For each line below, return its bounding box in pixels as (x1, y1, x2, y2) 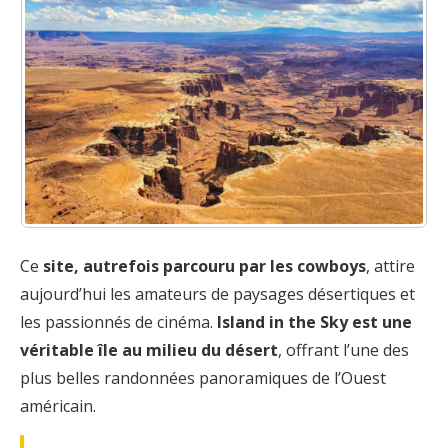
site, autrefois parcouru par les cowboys (43, 254, 366, 277)
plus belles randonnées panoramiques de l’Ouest (20, 366, 386, 389)
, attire (366, 254, 415, 277)
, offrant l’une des (278, 338, 409, 361)
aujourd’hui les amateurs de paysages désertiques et (20, 282, 415, 305)
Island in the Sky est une (217, 310, 412, 333)
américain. (20, 394, 96, 417)
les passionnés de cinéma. (20, 310, 217, 333)
